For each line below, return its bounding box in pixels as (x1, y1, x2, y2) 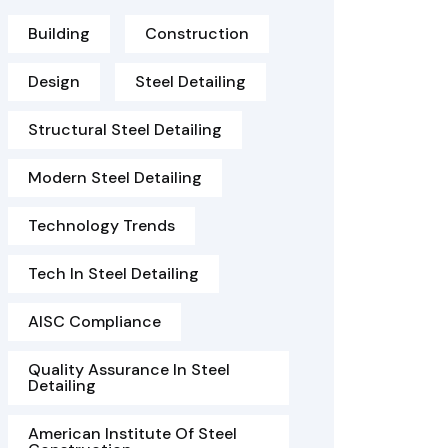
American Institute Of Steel (28, 423, 237, 444)
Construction (145, 23, 249, 44)
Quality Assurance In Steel (28, 359, 230, 380)
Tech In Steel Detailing (28, 263, 199, 284)
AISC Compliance (28, 311, 161, 332)
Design (28, 71, 80, 92)
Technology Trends (28, 215, 175, 236)
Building (28, 23, 90, 44)
